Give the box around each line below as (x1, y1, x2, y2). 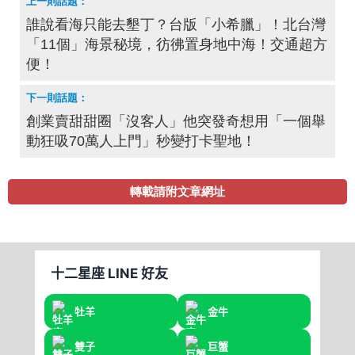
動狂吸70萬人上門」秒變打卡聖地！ (26, 133, 256, 150)
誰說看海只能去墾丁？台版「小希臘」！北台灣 (26, 17, 326, 33)
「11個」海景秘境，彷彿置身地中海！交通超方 (26, 36, 327, 53)
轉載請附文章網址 (130, 185, 225, 199)
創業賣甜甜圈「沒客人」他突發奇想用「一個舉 (26, 113, 326, 130)
